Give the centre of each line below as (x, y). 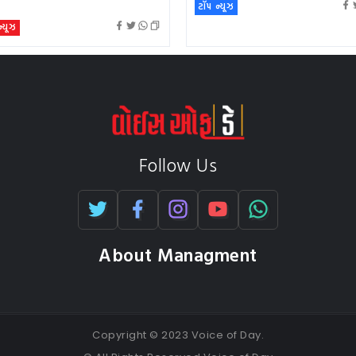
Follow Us (178, 165)
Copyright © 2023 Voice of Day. (178, 335)
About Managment (178, 255)
